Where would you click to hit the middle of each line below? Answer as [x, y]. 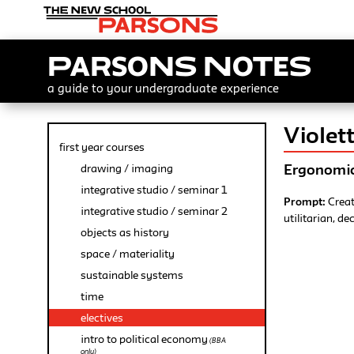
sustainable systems [132, 275]
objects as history [125, 232]
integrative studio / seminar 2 [154, 211]
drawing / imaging [127, 168]
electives [102, 318]
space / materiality [128, 254]
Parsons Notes [179, 66]
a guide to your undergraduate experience [163, 88]
